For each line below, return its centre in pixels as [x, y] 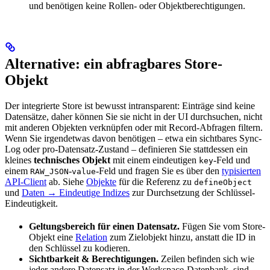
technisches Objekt [72, 160]
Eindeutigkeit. [31, 204]
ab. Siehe [66, 182]
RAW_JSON [49, 172]
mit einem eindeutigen [155, 160]
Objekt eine [52, 237]
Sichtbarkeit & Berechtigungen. [94, 259]
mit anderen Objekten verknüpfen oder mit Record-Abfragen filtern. [134, 128]
